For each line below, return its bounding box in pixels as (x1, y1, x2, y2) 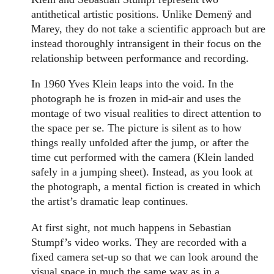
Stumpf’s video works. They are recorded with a (31, 235, 247, 248)
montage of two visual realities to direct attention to (31, 107, 262, 120)
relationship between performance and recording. (31, 51, 250, 64)
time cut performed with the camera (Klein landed (31, 151, 254, 164)
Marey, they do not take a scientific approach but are (31, 22, 266, 35)
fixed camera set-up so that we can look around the (31, 250, 259, 263)
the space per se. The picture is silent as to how (31, 122, 242, 135)
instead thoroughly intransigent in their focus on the (31, 37, 262, 50)
